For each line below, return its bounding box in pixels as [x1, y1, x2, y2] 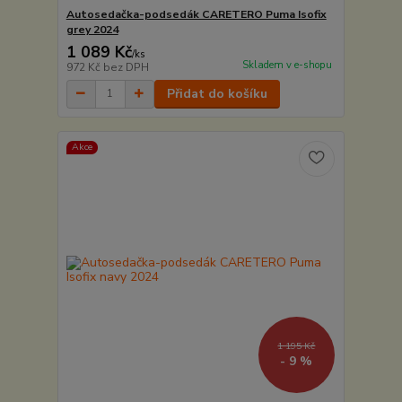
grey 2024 [66, 22, 118, 37]
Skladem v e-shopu [241, 58, 332, 73]
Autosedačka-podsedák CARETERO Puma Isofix [66, 6, 327, 22]
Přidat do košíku [166, 84, 267, 102]
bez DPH [102, 59, 149, 74]
